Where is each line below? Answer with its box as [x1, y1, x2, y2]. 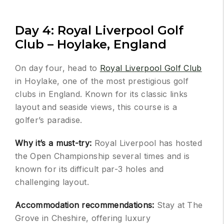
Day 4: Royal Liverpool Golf [15, 23, 183, 38]
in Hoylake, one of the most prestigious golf [15, 76, 189, 86]
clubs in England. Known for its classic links [15, 89, 188, 99]
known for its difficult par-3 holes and [15, 164, 164, 174]
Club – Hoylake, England [15, 37, 166, 52]
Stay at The [156, 200, 203, 210]
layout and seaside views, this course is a [15, 102, 177, 112]
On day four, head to [15, 63, 100, 73]
